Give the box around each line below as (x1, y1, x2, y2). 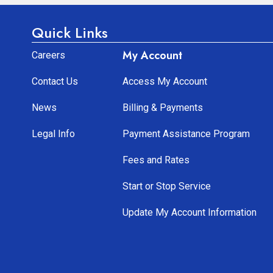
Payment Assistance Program (122, 128, 250, 140)
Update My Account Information (122, 207, 257, 219)
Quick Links (32, 22, 108, 44)
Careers (32, 49, 65, 62)
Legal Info (32, 128, 75, 140)
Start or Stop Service (122, 180, 211, 193)
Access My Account (122, 76, 207, 88)
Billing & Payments (122, 102, 203, 114)
